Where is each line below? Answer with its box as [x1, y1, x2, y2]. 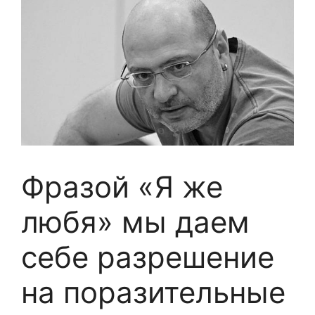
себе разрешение [21, 238, 274, 275]
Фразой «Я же [21, 168, 223, 205]
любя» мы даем [21, 203, 250, 240]
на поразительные [21, 274, 285, 310]
